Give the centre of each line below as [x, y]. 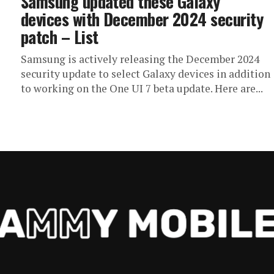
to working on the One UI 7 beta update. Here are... [142, 88]
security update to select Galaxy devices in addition [146, 74]
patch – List [60, 37]
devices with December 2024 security [142, 19]
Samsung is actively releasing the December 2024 [140, 59]
